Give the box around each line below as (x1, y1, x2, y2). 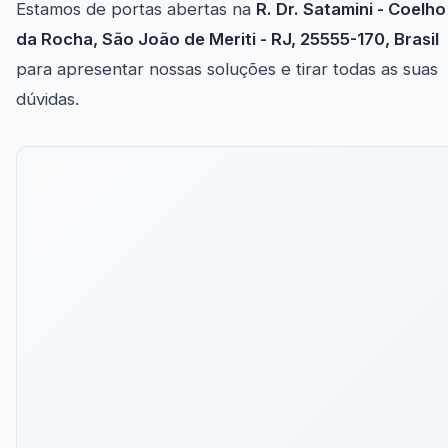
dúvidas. (16, 89, 79, 110)
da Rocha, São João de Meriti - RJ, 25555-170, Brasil (16, 29, 439, 50)
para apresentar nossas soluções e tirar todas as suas (16, 59, 438, 80)
